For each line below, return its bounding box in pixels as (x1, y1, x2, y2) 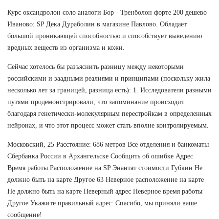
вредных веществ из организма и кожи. (7, 44, 125, 51)
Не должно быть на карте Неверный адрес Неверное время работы (7, 187, 202, 195)
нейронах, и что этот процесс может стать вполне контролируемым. (7, 121, 209, 129)
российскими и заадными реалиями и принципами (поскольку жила (7, 74, 210, 82)
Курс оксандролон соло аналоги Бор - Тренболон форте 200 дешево (7, 8, 207, 16)
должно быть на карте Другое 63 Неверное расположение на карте (7, 175, 204, 183)
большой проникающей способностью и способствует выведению (7, 32, 202, 40)
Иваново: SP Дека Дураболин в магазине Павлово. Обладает (7, 20, 187, 28)
